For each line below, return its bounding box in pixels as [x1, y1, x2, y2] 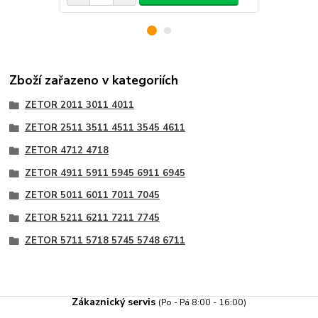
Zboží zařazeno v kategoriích [9, 72, 179, 89]
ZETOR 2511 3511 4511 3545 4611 [24, 121, 185, 135]
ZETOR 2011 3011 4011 [24, 99, 134, 112]
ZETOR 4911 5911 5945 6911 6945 [24, 166, 185, 180]
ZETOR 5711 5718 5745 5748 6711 [24, 234, 185, 247]
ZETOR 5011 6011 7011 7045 [24, 189, 160, 202]
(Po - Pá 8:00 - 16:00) [158, 296, 246, 309]
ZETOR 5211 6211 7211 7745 [24, 212, 160, 225]
